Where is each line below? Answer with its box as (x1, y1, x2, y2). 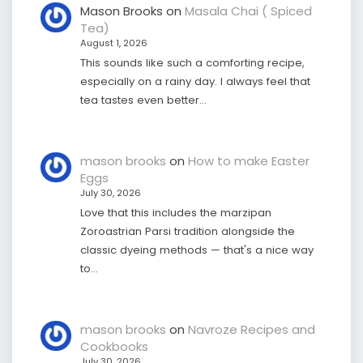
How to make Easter (187, 152, 310, 169)
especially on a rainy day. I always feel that (79, 73, 310, 89)
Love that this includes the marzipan (79, 204, 271, 220)
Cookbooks (79, 337, 148, 355)
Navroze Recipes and (187, 320, 315, 338)
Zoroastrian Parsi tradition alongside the (79, 223, 295, 239)
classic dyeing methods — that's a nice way (79, 241, 314, 258)
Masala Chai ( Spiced (184, 2, 312, 19)
